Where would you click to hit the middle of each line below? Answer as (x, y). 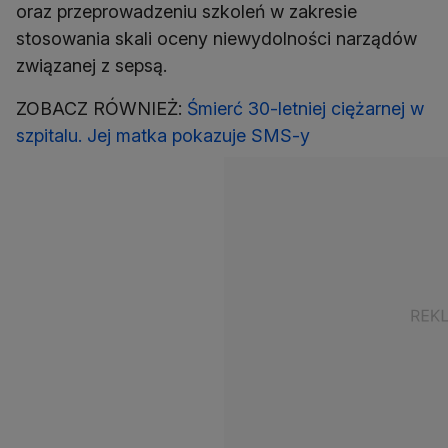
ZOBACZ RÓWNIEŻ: (101, 109)
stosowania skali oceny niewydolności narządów (216, 39)
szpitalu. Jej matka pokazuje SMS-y (163, 136)
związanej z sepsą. (91, 66)
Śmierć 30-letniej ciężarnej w (305, 109)
